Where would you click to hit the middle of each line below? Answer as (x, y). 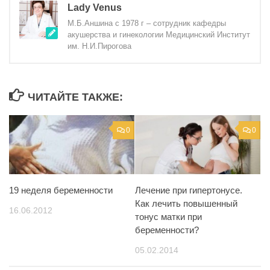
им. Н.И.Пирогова (99, 46)
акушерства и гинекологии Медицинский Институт (159, 35)
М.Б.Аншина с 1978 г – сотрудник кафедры (147, 23)
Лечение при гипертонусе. (189, 190)
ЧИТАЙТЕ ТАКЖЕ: (75, 97)
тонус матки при (168, 216)
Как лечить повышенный (186, 203)
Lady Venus (95, 8)
